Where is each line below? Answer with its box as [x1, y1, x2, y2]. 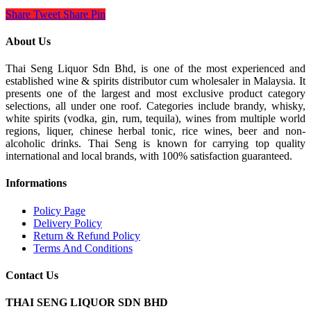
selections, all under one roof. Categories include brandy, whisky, [6, 100, 305, 112]
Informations [6, 177, 67, 190]
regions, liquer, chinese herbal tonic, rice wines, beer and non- [6, 125, 305, 137]
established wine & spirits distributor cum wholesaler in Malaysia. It [6, 75, 305, 87]
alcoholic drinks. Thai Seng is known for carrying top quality [6, 137, 305, 150]
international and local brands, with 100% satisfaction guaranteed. [6, 150, 292, 162]
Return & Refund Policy [33, 229, 140, 242]
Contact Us [6, 269, 58, 281]
